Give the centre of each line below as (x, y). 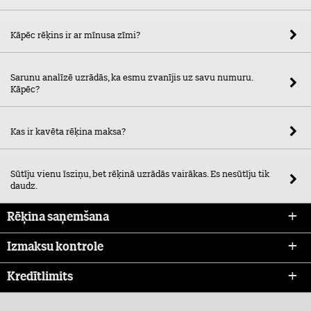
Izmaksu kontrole (55, 247)
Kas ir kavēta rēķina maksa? (68, 132)
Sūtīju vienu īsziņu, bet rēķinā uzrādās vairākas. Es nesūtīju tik (140, 175)
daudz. (24, 186)
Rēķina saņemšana (58, 218)
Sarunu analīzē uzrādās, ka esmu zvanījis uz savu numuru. (132, 78)
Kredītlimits (40, 277)
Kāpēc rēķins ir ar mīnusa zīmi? (75, 36)
